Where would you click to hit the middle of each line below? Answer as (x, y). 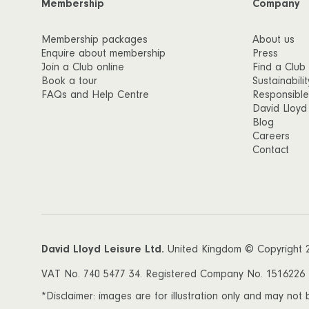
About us (273, 40)
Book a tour (69, 81)
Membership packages (94, 40)
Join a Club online (83, 67)
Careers (271, 136)
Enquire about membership (103, 53)
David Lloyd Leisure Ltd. (103, 249)
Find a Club (279, 67)
